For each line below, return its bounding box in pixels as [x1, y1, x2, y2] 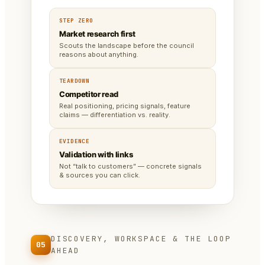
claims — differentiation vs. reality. [59, 111, 170, 119]
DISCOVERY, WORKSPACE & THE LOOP [51, 234, 231, 244]
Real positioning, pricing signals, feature [59, 102, 190, 111]
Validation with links [59, 150, 133, 160]
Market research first [59, 29, 135, 39]
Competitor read [59, 89, 119, 99]
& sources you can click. [59, 171, 140, 180]
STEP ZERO [59, 17, 93, 25]
